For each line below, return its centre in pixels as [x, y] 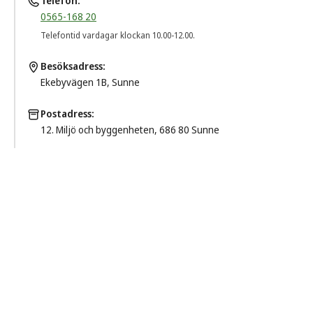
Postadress [66, 114]
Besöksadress [72, 66]
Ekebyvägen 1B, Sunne [90, 82]
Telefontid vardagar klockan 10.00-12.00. [118, 35]
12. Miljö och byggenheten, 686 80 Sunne [130, 130]
